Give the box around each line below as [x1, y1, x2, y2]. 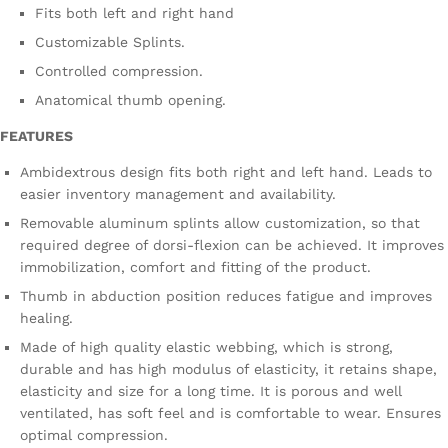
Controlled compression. [35, 62, 203, 79]
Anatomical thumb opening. [35, 91, 226, 108]
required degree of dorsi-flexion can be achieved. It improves [20, 236, 444, 253]
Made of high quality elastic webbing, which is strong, [20, 338, 393, 355]
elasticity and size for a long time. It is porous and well [20, 382, 402, 399]
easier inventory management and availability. [20, 185, 336, 202]
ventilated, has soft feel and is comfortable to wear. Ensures [20, 404, 441, 421]
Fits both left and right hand [35, 4, 234, 21]
